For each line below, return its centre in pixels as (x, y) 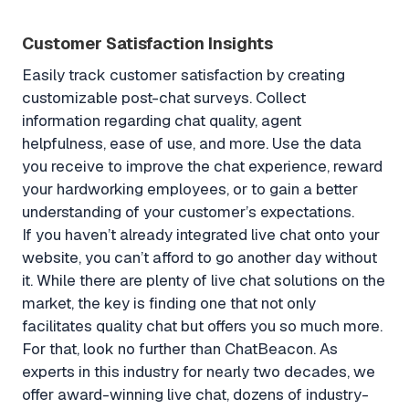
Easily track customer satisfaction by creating (184, 75)
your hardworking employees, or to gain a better (190, 189)
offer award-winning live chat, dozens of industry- (195, 395)
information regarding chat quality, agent (162, 121)
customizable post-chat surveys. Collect (164, 98)
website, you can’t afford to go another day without (199, 258)
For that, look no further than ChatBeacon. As (180, 349)
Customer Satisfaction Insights (147, 44)
